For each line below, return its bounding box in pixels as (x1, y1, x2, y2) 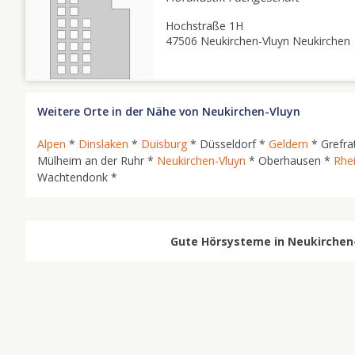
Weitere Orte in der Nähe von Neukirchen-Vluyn (37, 104, 300, 119)
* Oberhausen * (246, 153, 334, 168)
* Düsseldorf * (187, 136, 269, 151)
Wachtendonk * (37, 170, 117, 185)
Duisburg (141, 136, 187, 151)
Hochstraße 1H (166, 18, 243, 33)
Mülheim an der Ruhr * (37, 153, 157, 168)
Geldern (269, 136, 308, 151)
